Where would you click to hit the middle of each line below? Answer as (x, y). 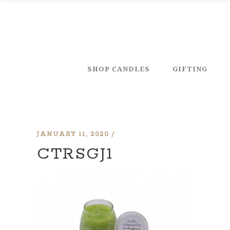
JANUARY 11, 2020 (73, 134)
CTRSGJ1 (75, 154)
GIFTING (190, 68)
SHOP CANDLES (119, 68)
